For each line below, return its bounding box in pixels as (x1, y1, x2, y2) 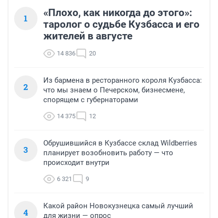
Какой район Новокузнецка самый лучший (43, 201, 193, 211)
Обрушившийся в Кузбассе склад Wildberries (43, 139, 197, 148)
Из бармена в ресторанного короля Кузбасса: (43, 76, 202, 85)
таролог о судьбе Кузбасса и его (43, 18, 200, 31)
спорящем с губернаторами (43, 95, 138, 105)
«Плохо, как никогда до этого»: (43, 7, 192, 19)
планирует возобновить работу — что (43, 148, 173, 158)
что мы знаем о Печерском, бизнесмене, (43, 86, 185, 95)
